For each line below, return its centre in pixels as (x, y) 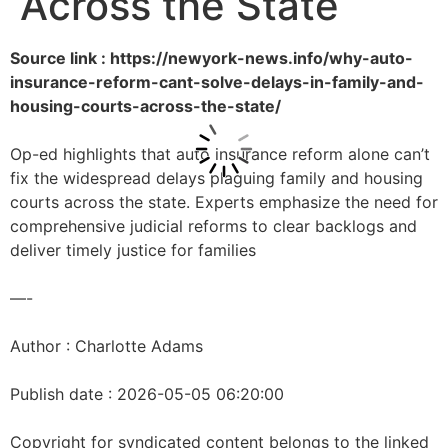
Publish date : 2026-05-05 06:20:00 (147, 394)
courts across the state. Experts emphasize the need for (224, 202)
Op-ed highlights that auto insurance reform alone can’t (220, 154)
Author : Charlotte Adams (106, 346)
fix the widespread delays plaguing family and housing (216, 178)
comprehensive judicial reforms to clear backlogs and (213, 226)
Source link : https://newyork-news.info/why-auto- (211, 58)
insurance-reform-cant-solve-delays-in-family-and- (217, 82)
